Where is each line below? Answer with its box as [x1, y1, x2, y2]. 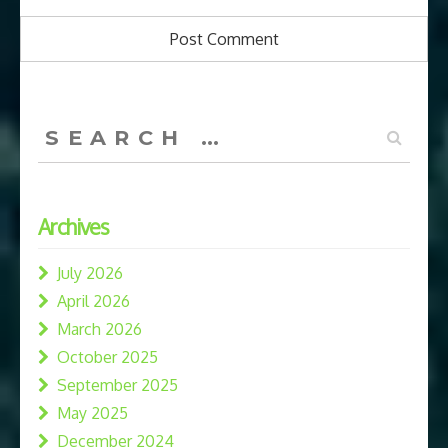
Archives [38, 213, 109, 240]
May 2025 [57, 402, 128, 423]
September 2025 [57, 374, 178, 395]
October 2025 [57, 346, 158, 367]
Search [37, 114, 86, 135]
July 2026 [57, 262, 123, 283]
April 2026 [57, 290, 130, 311]
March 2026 [57, 318, 142, 339]
